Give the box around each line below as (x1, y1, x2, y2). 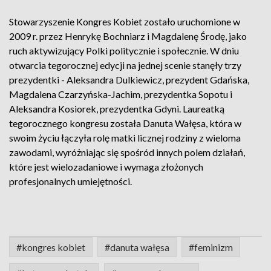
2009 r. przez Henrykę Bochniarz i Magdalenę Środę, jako (9, 30, 247, 42)
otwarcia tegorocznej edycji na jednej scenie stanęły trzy (9, 59, 241, 71)
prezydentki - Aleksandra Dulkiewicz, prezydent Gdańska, (9, 74, 249, 85)
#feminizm (189, 241, 233, 253)
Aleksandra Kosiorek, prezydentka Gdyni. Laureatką (9, 103, 224, 114)
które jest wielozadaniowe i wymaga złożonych (9, 161, 203, 172)
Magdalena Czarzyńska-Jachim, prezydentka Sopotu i (9, 88, 232, 100)
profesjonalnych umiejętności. (9, 175, 134, 187)
